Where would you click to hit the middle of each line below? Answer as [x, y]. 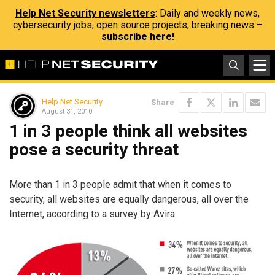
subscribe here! [137, 37]
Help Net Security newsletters [85, 13]
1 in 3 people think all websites [128, 131]
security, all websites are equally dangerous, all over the [129, 199]
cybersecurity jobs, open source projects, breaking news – [137, 25]
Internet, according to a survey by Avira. [93, 214]
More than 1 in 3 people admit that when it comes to [120, 184]
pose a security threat [94, 149]
